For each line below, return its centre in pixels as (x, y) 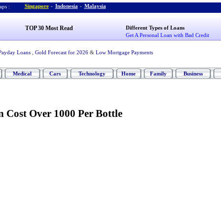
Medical (22, 74)
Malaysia (95, 6)
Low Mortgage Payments (124, 52)
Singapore (37, 6)
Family (158, 74)
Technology (92, 74)
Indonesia (66, 6)
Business (193, 74)
